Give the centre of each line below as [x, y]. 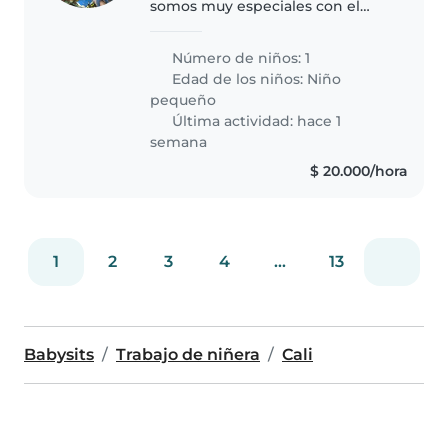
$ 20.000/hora [358, 171]
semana [179, 142]
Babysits [59, 355]
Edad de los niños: [238, 79]
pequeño [183, 100]
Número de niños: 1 [239, 58]
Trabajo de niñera [188, 355]
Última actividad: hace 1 [255, 121]
